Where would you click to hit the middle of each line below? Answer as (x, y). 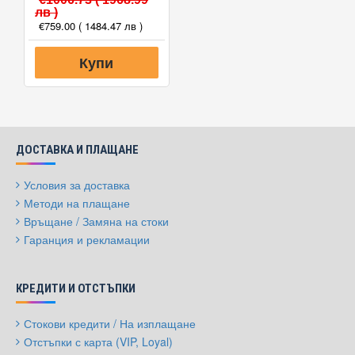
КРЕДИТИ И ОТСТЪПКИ (76, 288)
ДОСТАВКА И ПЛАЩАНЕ (77, 150)
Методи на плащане (77, 203)
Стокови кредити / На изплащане (110, 323)
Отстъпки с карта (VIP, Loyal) (98, 342)
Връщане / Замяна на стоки (96, 221)
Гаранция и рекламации (87, 239)
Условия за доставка (77, 185)
